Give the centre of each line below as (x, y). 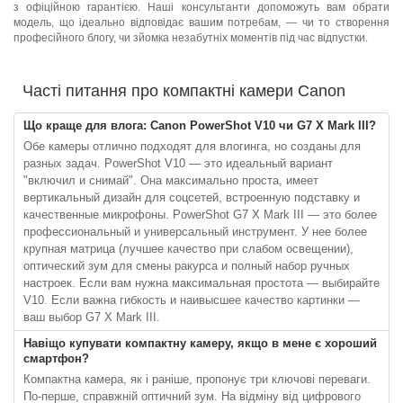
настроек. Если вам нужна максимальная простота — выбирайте (201, 283)
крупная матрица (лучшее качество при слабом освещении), (188, 249)
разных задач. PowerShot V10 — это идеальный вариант (178, 163)
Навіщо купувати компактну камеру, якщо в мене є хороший (200, 343)
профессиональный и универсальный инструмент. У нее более (195, 232)
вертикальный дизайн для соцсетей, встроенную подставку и (192, 197)
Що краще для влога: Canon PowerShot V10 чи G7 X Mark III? (200, 125)
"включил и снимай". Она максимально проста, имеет (171, 180)
